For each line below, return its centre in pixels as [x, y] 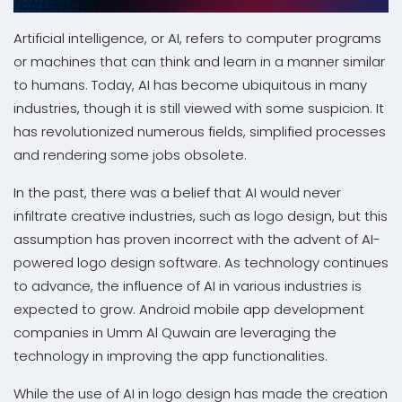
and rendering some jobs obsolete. [130, 155]
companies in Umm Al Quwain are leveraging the [175, 333]
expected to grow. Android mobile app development [189, 310]
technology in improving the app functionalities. [176, 356]
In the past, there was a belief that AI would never [177, 193]
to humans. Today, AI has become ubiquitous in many [190, 85]
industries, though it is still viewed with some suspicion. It [199, 109]
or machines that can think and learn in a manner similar [199, 62]
